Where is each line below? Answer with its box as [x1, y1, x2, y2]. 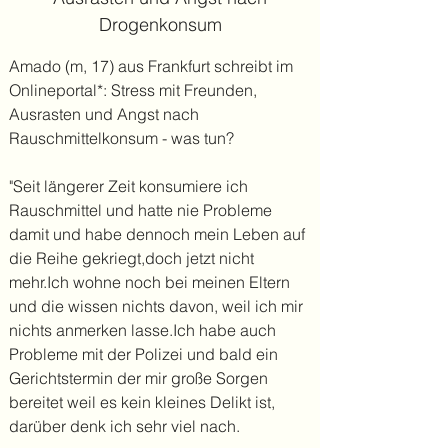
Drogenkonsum [98, 13, 222, 36]
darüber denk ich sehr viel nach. [9, 416, 240, 436]
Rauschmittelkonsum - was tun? [9, 128, 234, 148]
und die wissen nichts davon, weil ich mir [9, 296, 303, 316]
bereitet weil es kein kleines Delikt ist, [9, 392, 275, 412]
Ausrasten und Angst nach [9, 104, 199, 124]
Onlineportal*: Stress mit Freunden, [9, 80, 257, 100]
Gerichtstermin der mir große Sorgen [9, 368, 268, 388]
